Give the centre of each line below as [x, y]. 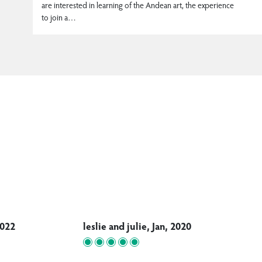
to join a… [59, 19]
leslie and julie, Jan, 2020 [137, 228]
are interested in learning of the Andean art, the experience [138, 7]
